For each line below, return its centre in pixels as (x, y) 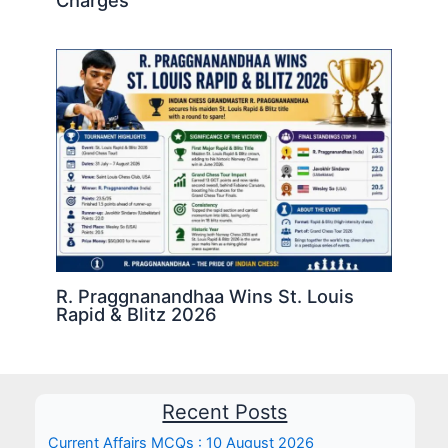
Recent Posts (225, 412)
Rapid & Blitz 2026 (137, 313)
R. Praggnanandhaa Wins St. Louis (205, 295)
